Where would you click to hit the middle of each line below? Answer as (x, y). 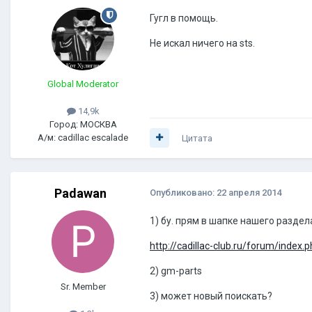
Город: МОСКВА (83, 124)
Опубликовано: (183, 192)
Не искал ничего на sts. (202, 43)
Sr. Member (83, 286)
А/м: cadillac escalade (83, 137)
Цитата (197, 138)
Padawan (80, 193)
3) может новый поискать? (211, 296)
